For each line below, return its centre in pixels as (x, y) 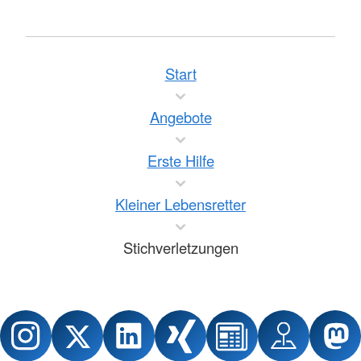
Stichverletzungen (180, 248)
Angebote (180, 117)
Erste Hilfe (180, 161)
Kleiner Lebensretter (180, 204)
